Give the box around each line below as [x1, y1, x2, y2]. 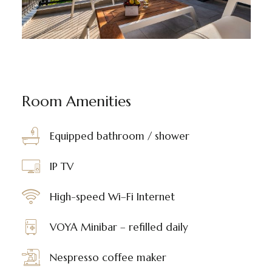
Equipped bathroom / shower [49, 129, 189, 143]
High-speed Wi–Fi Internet [49, 190, 175, 204]
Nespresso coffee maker [49, 251, 166, 265]
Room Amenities [21, 92, 131, 111]
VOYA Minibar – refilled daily [49, 220, 188, 234]
